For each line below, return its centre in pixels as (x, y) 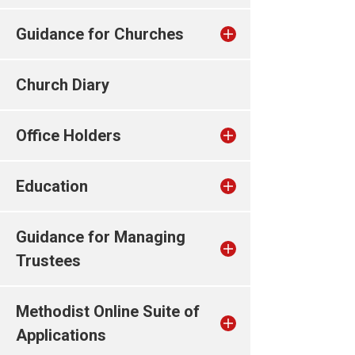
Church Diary (63, 85)
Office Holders (69, 136)
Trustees (48, 261)
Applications (61, 335)
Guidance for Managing (101, 237)
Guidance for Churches (100, 34)
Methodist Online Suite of (108, 311)
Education (52, 186)
